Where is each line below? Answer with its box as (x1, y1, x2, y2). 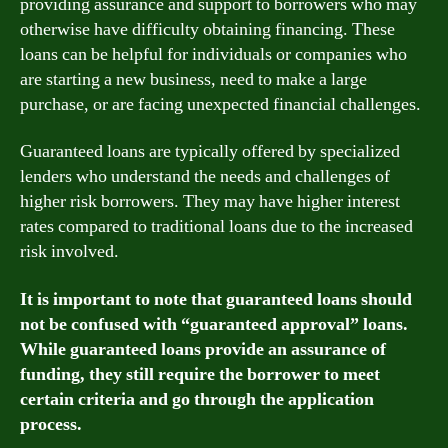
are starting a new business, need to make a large (20, 67, 367, 91)
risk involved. (20, 240, 119, 263)
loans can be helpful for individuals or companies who (20, 42, 407, 66)
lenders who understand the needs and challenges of (20, 165, 390, 188)
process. (20, 412, 82, 436)
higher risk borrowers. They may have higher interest (20, 190, 400, 213)
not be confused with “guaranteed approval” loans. (20, 312, 408, 336)
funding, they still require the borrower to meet (20, 362, 380, 386)
